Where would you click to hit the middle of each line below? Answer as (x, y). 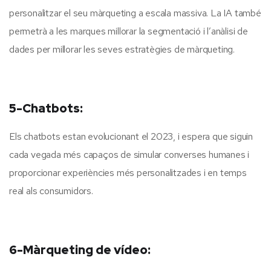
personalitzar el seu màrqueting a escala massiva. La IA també (135, 13)
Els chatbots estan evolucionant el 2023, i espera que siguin (131, 137)
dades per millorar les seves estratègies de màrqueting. (122, 50)
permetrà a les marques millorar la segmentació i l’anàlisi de (129, 31)
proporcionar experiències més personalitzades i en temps (128, 173)
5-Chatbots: (46, 109)
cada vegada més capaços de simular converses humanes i (129, 155)
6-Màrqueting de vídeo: (80, 250)
